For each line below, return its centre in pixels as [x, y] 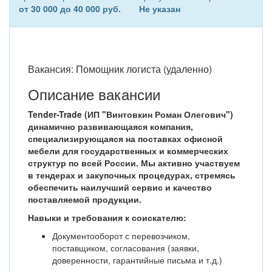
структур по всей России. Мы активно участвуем [134, 163]
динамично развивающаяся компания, [110, 126]
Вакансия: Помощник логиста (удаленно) [120, 69]
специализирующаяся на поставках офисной [125, 138]
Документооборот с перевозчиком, [121, 236]
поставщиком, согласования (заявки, [126, 248]
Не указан [160, 8]
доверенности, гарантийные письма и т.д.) [137, 260]
